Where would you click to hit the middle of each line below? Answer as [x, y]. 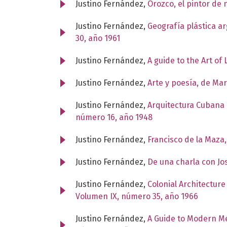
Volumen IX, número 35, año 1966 [137, 196]
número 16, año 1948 [114, 117]
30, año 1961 [98, 38]
